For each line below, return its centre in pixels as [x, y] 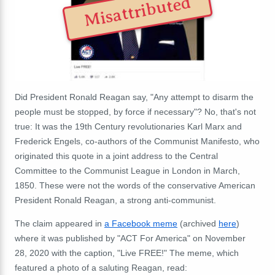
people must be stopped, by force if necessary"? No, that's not [135, 111]
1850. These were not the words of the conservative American [135, 185]
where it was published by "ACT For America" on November [130, 238]
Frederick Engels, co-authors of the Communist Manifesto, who [137, 141]
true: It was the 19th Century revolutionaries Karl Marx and [128, 126]
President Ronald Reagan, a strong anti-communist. [115, 200]
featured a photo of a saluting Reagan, [90, 267]
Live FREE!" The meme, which [180, 253]
